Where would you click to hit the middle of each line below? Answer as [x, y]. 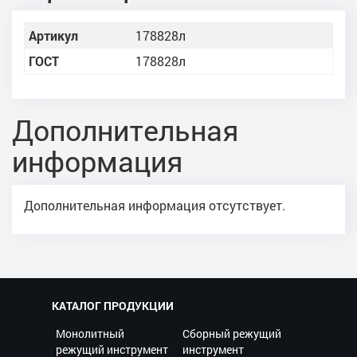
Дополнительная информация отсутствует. [155, 205]
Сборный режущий [232, 333]
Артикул [53, 35]
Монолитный [90, 333]
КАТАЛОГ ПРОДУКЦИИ [113, 305]
